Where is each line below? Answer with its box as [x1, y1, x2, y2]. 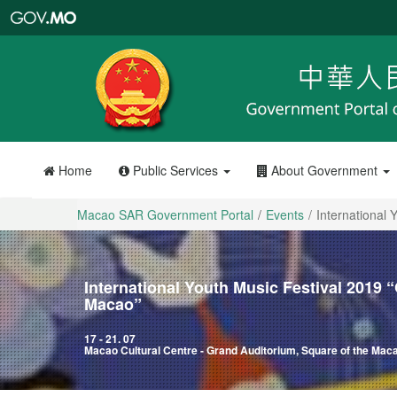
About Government [267, 161, 381, 179]
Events [266, 206, 304, 223]
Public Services [128, 161, 222, 179]
